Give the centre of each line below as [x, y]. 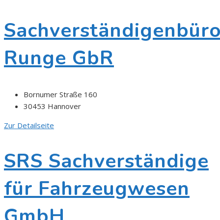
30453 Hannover [52, 106]
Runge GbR [59, 58]
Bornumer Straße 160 [60, 94]
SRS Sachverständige [106, 161]
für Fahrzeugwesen [97, 188]
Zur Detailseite [29, 125]
